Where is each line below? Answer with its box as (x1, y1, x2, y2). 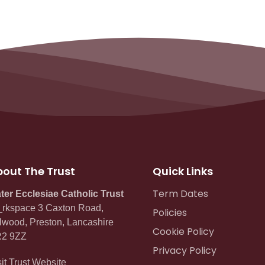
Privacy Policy (152, 243, 216, 257)
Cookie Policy (152, 224, 214, 238)
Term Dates (152, 186, 208, 201)
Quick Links (152, 163, 213, 179)
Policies (152, 205, 187, 219)
